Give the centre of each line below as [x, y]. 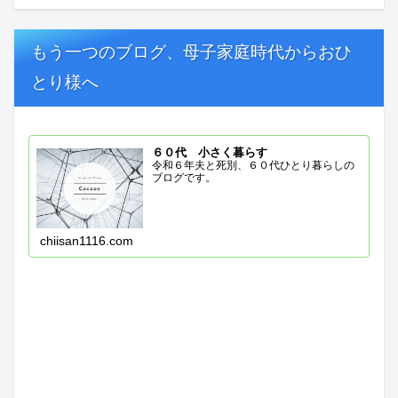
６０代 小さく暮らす [210, 153]
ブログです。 [184, 178]
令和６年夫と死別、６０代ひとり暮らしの [254, 166]
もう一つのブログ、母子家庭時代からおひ [192, 52]
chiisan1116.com [87, 240]
